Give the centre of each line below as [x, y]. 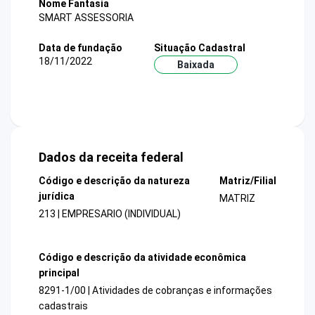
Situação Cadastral [199, 47]
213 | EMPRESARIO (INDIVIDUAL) [110, 214]
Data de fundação [81, 47]
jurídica [57, 197]
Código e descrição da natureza [114, 181]
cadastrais [63, 306]
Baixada [195, 64]
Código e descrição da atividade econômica [142, 257]
